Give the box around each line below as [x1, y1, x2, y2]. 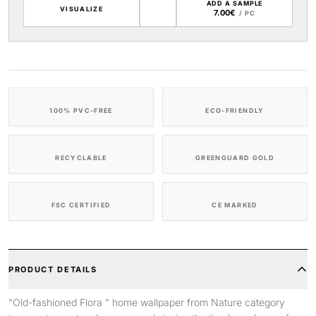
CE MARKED [212, 201, 258, 209]
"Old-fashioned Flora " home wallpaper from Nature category [8, 296, 285, 308]
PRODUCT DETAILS [8, 265, 97, 274]
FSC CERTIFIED [51, 201, 111, 209]
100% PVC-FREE [49, 107, 113, 114]
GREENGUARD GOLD [195, 154, 275, 162]
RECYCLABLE [55, 154, 107, 162]
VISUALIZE [59, 4, 104, 13]
